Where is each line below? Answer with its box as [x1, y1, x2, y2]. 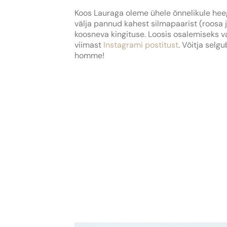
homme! [74, 50, 104, 61]
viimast [74, 40, 103, 51]
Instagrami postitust [103, 40, 178, 51]
